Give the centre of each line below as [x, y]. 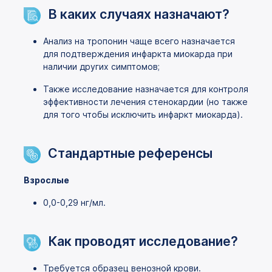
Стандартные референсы [130, 153]
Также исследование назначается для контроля [146, 89]
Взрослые [46, 180]
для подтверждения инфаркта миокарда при [138, 54]
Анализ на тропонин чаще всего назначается [139, 41]
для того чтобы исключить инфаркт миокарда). [143, 114]
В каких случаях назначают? [139, 14]
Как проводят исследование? [143, 241]
